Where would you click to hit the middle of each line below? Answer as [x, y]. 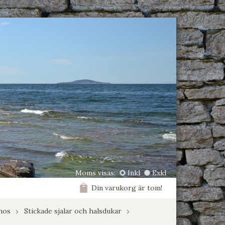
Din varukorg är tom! [129, 188]
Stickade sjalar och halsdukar [73, 211]
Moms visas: [96, 173]
